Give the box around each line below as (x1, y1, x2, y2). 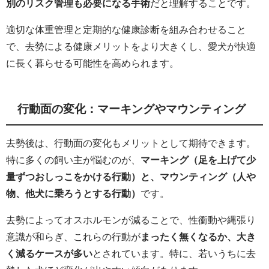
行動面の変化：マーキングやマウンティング (17, 103, 246, 115)
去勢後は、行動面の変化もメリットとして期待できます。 (6, 138, 256, 148)
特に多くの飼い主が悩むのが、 (6, 155, 141, 165)
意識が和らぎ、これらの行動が (6, 232, 141, 242)
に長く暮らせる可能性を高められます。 (6, 58, 179, 68)
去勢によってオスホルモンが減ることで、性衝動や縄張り (6, 215, 256, 225)
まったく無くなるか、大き (141, 232, 256, 242)
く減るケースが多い (6, 249, 92, 259)
